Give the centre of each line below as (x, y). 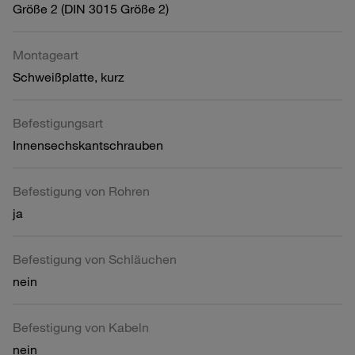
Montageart (46, 54)
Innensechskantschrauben (88, 145)
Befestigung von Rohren (81, 191)
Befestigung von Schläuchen (95, 259)
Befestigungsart (58, 122)
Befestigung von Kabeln (81, 327)
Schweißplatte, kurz (69, 76)
